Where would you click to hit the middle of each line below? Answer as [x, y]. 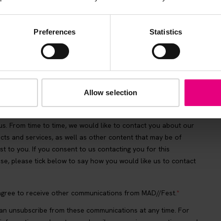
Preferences [55, 32]
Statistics [166, 32]
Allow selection [110, 92]
